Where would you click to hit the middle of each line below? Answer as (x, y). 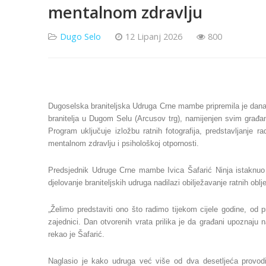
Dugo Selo (80, 37)
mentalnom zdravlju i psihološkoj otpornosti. (125, 144)
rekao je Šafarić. (76, 235)
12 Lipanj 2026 (154, 37)
